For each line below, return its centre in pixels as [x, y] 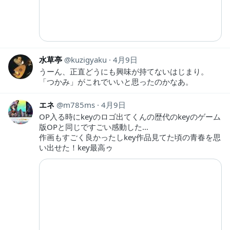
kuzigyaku [89, 59]
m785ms [79, 104]
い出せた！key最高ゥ [76, 147]
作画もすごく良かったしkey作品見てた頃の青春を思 [130, 137]
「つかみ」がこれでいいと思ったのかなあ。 [116, 81]
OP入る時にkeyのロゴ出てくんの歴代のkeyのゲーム [130, 116]
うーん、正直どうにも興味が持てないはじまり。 [124, 71]
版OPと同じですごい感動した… [94, 127]
